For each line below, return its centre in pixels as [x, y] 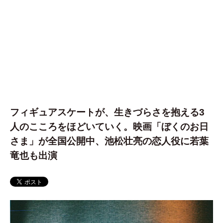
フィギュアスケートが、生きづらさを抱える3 [107, 112]
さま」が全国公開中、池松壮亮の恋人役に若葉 [109, 141]
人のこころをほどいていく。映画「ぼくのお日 [109, 127]
